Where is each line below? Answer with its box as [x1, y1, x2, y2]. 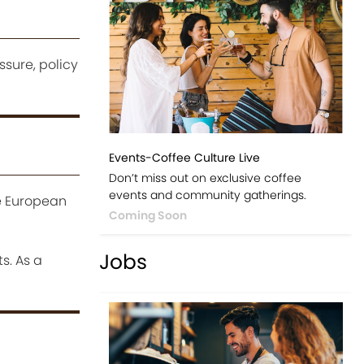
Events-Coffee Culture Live [108, 149, 260, 167]
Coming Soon [108, 207, 187, 224]
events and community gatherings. [108, 187, 306, 204]
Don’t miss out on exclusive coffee [108, 170, 301, 187]
